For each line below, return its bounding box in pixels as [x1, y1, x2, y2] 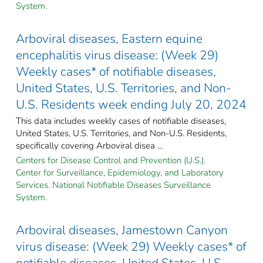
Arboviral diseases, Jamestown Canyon [16, 221, 228, 238]
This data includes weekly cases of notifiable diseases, [16, 114, 226, 127]
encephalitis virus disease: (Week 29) [16, 46, 218, 63]
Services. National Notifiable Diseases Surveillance [16, 178, 211, 191]
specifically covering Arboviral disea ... [16, 139, 163, 151]
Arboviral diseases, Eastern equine [16, 30, 203, 47]
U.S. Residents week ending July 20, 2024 [16, 96, 247, 113]
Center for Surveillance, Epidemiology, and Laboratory [16, 166, 224, 178]
